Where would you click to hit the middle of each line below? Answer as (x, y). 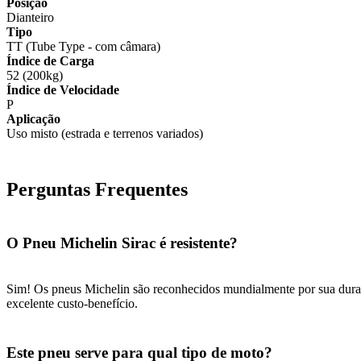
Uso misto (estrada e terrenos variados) (105, 134)
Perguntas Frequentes (97, 190)
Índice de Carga (50, 61)
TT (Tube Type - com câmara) (83, 47)
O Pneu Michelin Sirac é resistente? (122, 243)
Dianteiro (30, 18)
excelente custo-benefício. (72, 303)
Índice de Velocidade (63, 90)
